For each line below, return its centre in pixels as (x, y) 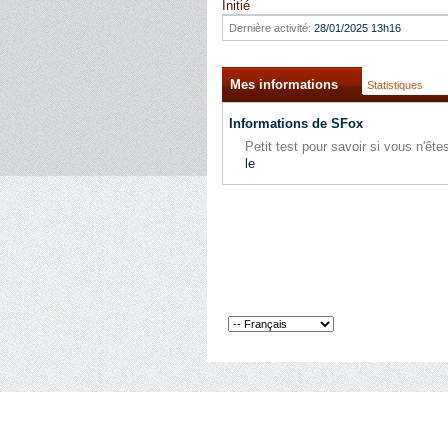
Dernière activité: (270, 28)
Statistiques (395, 85)
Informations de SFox (296, 123)
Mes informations (284, 84)
